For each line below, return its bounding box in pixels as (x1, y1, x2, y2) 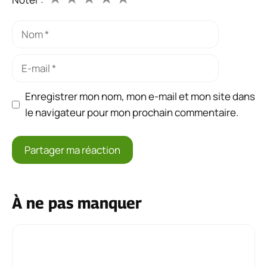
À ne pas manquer (12, 193, 142, 212)
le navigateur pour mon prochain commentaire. (24, 105, 238, 120)
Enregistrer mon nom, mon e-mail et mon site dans (24, 89, 255, 104)
